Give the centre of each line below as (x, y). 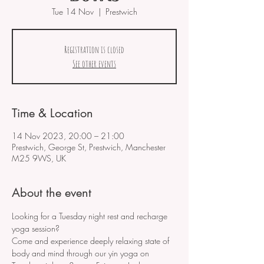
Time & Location (52, 113)
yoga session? (36, 229)
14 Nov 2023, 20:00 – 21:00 (68, 136)
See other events (94, 64)
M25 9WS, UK (39, 159)
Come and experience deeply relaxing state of (92, 241)
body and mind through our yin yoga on (82, 253)
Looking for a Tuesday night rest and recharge (91, 216)
